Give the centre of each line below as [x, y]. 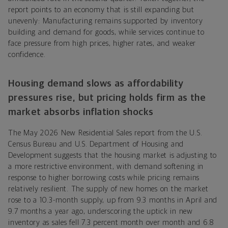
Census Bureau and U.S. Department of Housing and [96, 144]
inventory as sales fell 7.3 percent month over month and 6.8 [111, 222]
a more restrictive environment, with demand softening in [106, 166]
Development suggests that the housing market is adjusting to [112, 155]
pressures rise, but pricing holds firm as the [107, 98]
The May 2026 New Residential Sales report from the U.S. [105, 133]
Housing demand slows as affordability [96, 83]
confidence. [27, 54]
